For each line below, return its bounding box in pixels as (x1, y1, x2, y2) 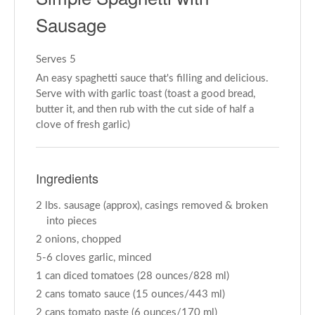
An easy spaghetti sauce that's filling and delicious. (36, 73, 269, 84)
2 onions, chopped (36, 234, 121, 245)
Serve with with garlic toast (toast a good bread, (36, 89, 255, 99)
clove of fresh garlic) (36, 120, 130, 130)
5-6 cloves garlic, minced (36, 252, 151, 263)
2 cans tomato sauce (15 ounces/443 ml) (36, 289, 225, 300)
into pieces (46, 216, 97, 226)
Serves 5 (36, 54, 76, 65)
